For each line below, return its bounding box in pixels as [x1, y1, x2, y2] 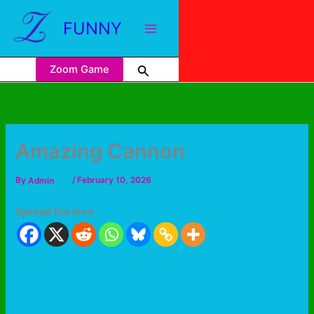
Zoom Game [50, 63, 110, 76]
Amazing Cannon [15, 139, 186, 164]
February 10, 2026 [76, 175, 151, 186]
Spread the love [15, 205, 95, 219]
